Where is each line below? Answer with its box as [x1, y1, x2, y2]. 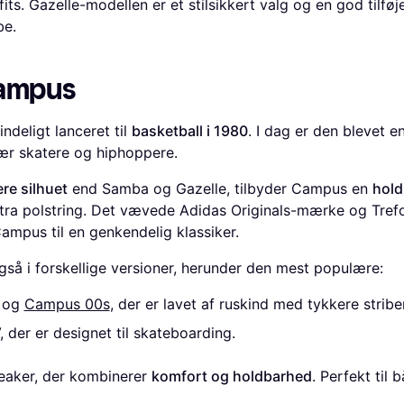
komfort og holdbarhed [151, 367, 312, 385]
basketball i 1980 [131, 122, 248, 140]
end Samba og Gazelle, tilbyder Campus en [67, 179, 372, 197]
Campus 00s [23, 295, 110, 313]
